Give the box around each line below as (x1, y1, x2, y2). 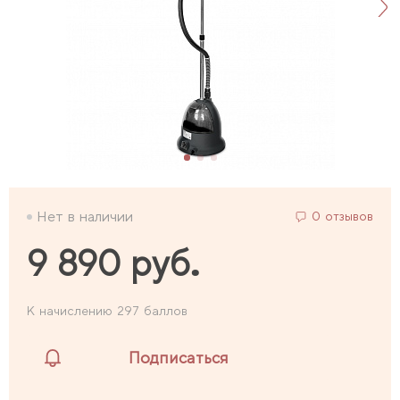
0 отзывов (312, 209, 373, 223)
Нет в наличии (37, 208, 133, 225)
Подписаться (129, 347, 229, 367)
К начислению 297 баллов (27, 304, 187, 318)
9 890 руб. (27, 243, 201, 285)
